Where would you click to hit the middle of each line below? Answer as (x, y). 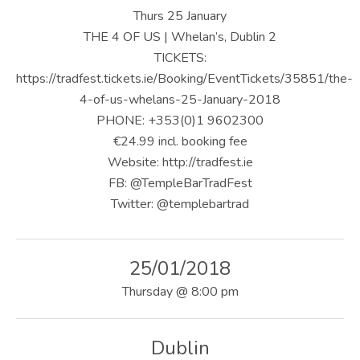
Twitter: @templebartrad (180, 204)
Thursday (147, 291)
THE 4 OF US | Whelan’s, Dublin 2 (180, 37)
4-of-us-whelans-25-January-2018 (180, 99)
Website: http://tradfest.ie (180, 162)
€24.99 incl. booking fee (180, 141)
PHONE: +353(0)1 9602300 (180, 120)
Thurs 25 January (180, 16)
